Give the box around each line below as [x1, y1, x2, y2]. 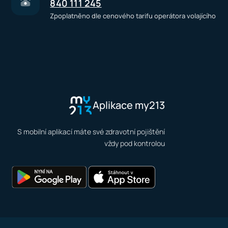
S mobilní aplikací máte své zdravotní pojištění [17, 127, 165, 136]
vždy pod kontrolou [104, 138, 165, 148]
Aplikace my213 [93, 98, 165, 112]
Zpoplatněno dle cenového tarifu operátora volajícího [50, 11, 216, 20]
